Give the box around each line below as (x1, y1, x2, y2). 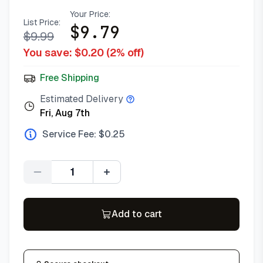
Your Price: (70, 9, 110, 19)
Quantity (71, 171, 108, 184)
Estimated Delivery (40, 93, 123, 105)
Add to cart (112, 208, 162, 220)
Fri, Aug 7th (40, 107, 90, 119)
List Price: (23, 17, 60, 28)
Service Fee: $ (42, 128, 104, 140)
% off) (116, 46, 144, 59)
